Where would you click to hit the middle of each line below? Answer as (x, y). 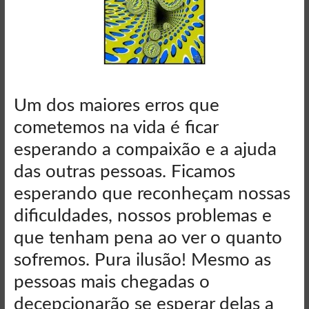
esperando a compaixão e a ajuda (145, 150)
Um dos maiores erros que (116, 106)
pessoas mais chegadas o (111, 282)
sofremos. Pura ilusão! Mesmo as (142, 260)
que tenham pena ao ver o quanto (148, 238)
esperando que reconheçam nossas (152, 194)
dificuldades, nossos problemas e (142, 216)
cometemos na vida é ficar (116, 128)
